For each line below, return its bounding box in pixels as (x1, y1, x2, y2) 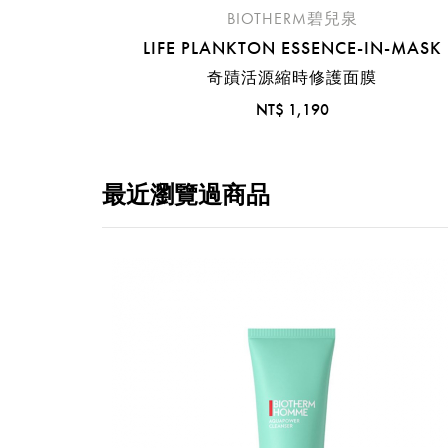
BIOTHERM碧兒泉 (226, 8, 358, 30)
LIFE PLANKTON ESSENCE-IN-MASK (142, 36, 442, 60)
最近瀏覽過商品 (102, 181, 270, 209)
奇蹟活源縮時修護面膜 (207, 67, 377, 89)
